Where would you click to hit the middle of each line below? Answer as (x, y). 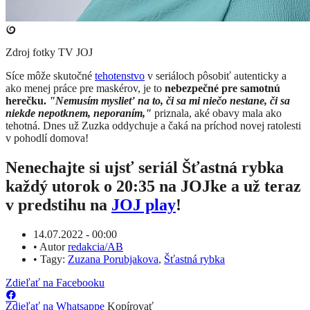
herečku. (26, 101)
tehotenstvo (120, 76)
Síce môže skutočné (50, 76)
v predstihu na (58, 205)
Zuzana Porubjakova (113, 259)
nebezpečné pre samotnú (221, 89)
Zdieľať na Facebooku (55, 283)
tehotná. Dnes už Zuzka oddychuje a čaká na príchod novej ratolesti (153, 126)
